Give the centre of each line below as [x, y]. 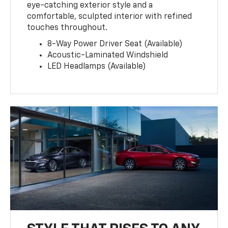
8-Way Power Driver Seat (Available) [115, 45]
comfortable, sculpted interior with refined [110, 17]
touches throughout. [67, 28]
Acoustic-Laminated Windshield [108, 56]
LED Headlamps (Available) [97, 67]
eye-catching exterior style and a [90, 6]
